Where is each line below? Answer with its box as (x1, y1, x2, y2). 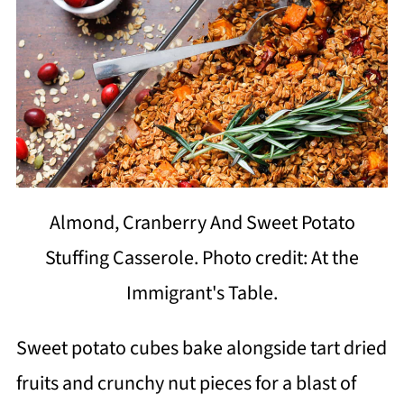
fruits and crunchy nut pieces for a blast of (15, 369, 356, 399)
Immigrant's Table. (126, 279, 278, 308)
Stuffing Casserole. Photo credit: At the (45, 243, 359, 273)
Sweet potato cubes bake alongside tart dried (15, 334, 387, 363)
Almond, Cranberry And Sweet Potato (49, 208, 355, 238)
